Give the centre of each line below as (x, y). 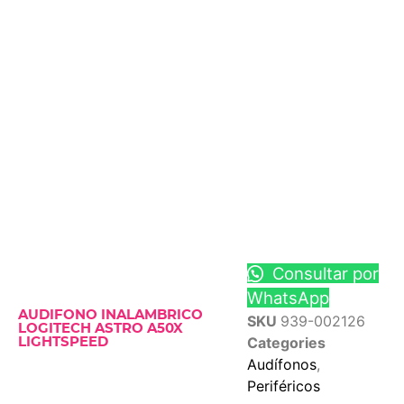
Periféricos (283, 386)
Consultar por (324, 273)
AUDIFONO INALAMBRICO (110, 316)
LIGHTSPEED (63, 343)
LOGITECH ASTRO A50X (100, 329)
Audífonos (281, 364)
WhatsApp (288, 297)
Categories (286, 342)
